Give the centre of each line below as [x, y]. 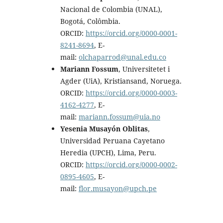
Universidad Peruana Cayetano [112, 140]
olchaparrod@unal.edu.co [122, 57]
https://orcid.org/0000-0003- [131, 93]
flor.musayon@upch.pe [117, 188]
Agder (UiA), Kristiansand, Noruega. [121, 81]
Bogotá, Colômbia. [90, 21]
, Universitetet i [144, 69]
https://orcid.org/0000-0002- [131, 164]
